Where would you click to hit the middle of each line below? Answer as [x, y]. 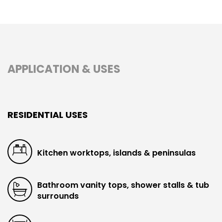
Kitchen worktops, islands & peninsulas [116, 153]
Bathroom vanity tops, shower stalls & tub [123, 185]
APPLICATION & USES [64, 69]
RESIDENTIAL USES [48, 114]
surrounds [58, 196]
